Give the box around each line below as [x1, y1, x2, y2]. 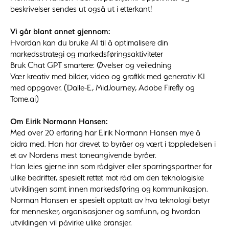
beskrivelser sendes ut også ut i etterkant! [10, 4, 156, 14]
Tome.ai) [10, 94, 39, 104]
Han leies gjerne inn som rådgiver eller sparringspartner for [10, 161, 212, 172]
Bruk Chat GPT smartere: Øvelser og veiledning [10, 60, 172, 71]
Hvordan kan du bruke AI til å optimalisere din [10, 37, 168, 48]
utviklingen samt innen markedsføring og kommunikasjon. [10, 184, 208, 194]
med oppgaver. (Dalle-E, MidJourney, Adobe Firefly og [10, 82, 195, 93]
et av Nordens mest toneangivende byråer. [10, 150, 156, 161]
